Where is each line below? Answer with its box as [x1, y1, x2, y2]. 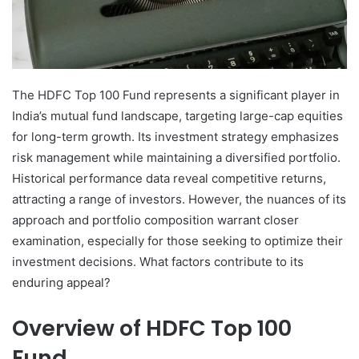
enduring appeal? [12, 275, 111, 291]
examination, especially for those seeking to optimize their [12, 233, 343, 249]
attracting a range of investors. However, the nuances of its [12, 192, 346, 208]
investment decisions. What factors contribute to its [12, 254, 304, 270]
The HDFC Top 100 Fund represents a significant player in [12, 87, 340, 103]
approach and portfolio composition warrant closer [12, 212, 299, 228]
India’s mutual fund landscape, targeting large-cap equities [12, 108, 343, 124]
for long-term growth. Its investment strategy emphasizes [12, 129, 339, 145]
